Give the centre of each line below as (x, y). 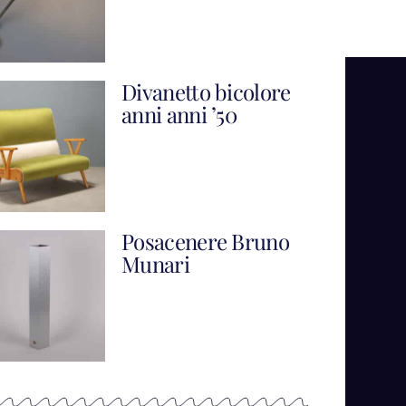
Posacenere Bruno (205, 242)
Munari (155, 264)
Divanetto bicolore (206, 92)
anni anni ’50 (179, 115)
